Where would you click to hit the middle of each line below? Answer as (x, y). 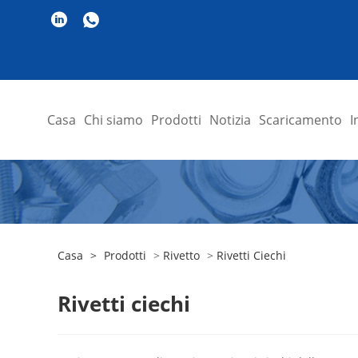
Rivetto (181, 255)
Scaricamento (300, 120)
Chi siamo (113, 120)
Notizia (230, 120)
